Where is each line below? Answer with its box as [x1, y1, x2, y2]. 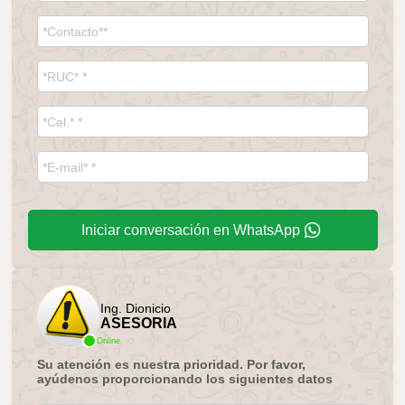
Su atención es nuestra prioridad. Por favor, [36, 356, 306, 372]
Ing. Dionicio [99, 300, 171, 316]
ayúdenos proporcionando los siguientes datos [36, 371, 333, 386]
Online [96, 335, 120, 345]
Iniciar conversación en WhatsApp [81, 221, 300, 238]
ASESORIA [99, 315, 177, 331]
